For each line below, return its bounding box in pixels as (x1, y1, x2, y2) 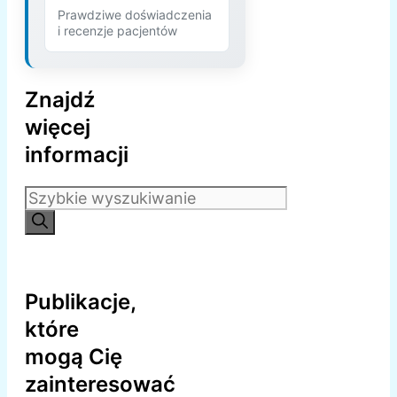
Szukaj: (24, 186, 77, 206)
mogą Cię (25, 344, 122, 370)
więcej (25, 114, 90, 141)
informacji (25, 142, 128, 168)
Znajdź (25, 87, 95, 113)
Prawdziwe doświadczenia (58, 7, 212, 23)
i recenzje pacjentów (58, 23, 177, 39)
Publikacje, (25, 289, 136, 315)
